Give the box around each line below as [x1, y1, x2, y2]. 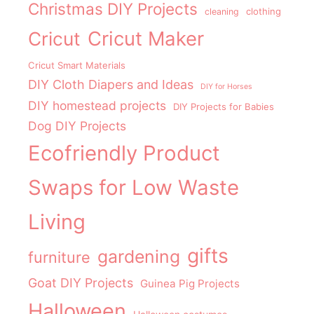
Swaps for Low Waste [28, 175, 239, 200]
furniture [28, 248, 90, 267]
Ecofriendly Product [28, 141, 220, 166]
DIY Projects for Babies [173, 101, 274, 113]
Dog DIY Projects [28, 118, 126, 134]
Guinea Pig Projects [140, 277, 240, 291]
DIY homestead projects [28, 98, 166, 114]
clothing [246, 6, 281, 18]
